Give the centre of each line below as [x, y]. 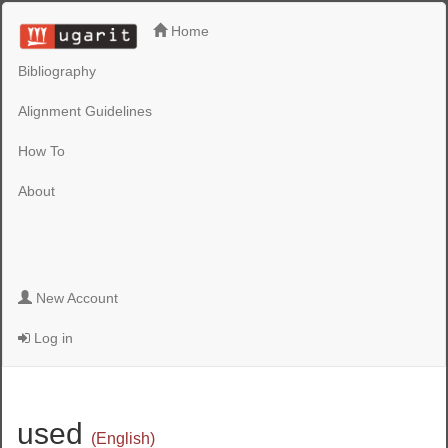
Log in [52, 338]
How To [42, 150]
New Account [75, 298]
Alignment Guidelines [85, 110]
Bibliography [57, 70]
